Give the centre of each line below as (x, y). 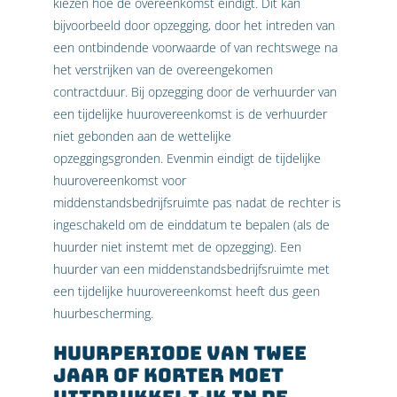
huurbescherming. (103, 314)
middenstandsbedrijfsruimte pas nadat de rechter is (197, 203)
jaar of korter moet (168, 375)
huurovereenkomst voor (120, 181)
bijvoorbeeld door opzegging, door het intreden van (194, 26)
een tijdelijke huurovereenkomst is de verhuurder (190, 114)
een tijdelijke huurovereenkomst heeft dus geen (187, 292)
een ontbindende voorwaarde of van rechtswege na (195, 48)
